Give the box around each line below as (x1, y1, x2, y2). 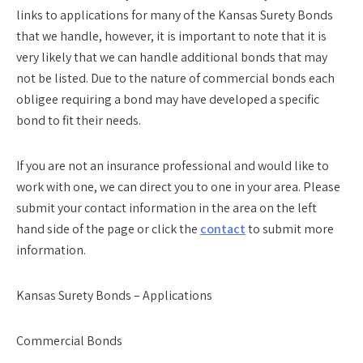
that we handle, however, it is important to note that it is (16, 28, 327, 45)
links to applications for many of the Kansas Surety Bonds (16, 6, 333, 23)
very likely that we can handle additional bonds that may (16, 49, 327, 66)
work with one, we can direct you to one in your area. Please (16, 178, 340, 195)
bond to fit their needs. (16, 112, 141, 129)
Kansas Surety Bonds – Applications (16, 287, 212, 304)
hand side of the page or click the (16, 220, 200, 237)
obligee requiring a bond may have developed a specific (16, 91, 319, 108)
